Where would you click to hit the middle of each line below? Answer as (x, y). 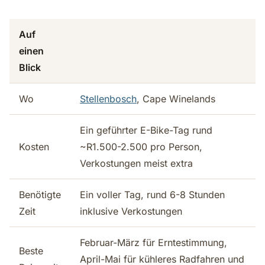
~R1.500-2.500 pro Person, (141, 147)
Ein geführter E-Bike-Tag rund (146, 130)
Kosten (34, 147)
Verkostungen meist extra (136, 163)
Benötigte (40, 195)
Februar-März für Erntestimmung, (153, 243)
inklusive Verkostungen (131, 211)
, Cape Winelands (176, 99)
